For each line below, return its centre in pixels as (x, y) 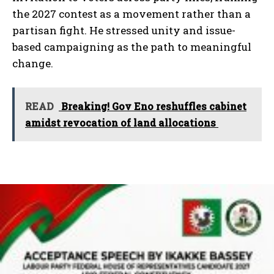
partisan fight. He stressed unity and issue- (124, 30)
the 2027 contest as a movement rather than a (131, 13)
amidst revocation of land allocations (122, 122)
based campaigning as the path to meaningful (132, 46)
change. (33, 63)
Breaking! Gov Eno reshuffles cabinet (153, 106)
